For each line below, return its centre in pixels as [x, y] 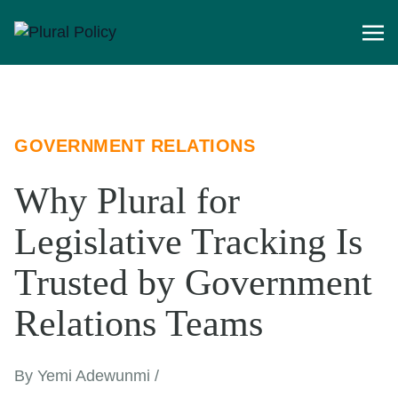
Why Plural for [127, 201]
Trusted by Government [193, 283]
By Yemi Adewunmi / [87, 376]
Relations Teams [139, 324]
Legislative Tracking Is [188, 242]
